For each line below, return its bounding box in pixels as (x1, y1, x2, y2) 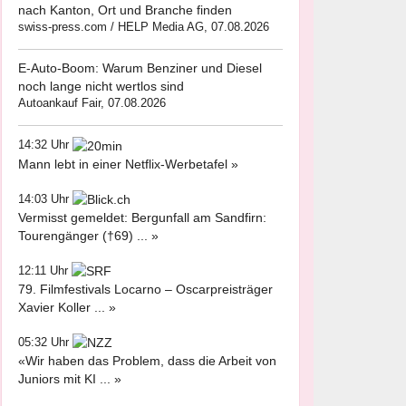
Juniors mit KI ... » (18, 372, 121, 387)
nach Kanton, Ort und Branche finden (18, 3, 232, 18)
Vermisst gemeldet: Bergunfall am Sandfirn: (18, 209, 266, 225)
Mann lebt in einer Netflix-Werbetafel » (18, 156, 238, 171)
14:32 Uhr (18, 138, 72, 152)
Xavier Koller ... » (18, 300, 116, 315)
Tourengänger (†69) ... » (18, 227, 159, 243)
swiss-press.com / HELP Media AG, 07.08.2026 (18, 20, 269, 34)
